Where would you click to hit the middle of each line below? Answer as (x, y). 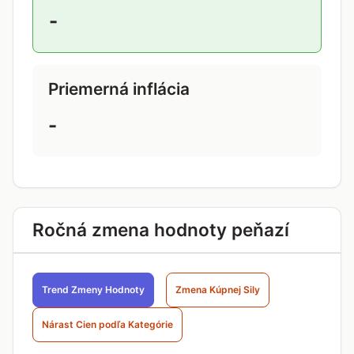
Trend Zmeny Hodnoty (93, 290)
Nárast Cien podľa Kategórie (107, 324)
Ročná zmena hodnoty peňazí (161, 230)
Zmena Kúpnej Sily (218, 290)
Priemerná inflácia (119, 89)
